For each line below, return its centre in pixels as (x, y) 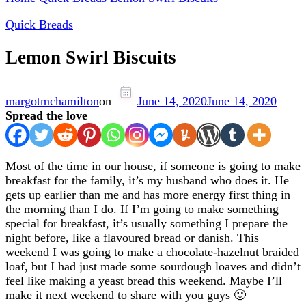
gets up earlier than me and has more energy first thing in (148, 194)
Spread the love (46, 115)
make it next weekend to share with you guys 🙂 (126, 295)
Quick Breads (39, 25)
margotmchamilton (52, 101)
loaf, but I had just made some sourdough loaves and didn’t (153, 266)
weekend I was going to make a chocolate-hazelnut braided (152, 252)
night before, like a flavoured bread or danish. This (132, 237)
